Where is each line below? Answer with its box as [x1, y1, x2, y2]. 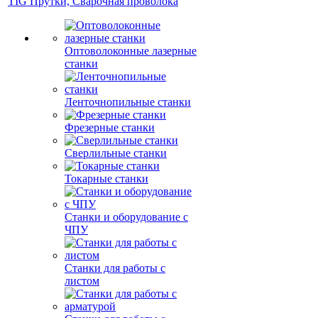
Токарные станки [65, 172, 148, 185]
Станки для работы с [65, 262, 165, 274]
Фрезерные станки [65, 121, 155, 133]
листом [65, 275, 99, 287]
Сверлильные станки [65, 147, 167, 159]
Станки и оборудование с [65, 211, 188, 223]
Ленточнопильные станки [65, 96, 191, 108]
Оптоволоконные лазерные [65, 45, 197, 57]
